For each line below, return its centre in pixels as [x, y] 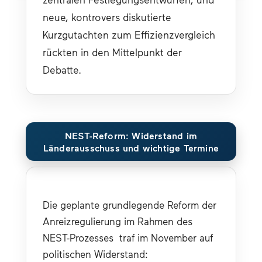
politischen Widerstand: [95, 254]
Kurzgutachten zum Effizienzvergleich [129, 35]
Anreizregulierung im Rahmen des [118, 221]
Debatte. [62, 70]
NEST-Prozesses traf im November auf [128, 237]
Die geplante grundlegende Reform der [130, 204]
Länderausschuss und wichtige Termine [131, 147]
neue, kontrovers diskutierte [107, 17]
